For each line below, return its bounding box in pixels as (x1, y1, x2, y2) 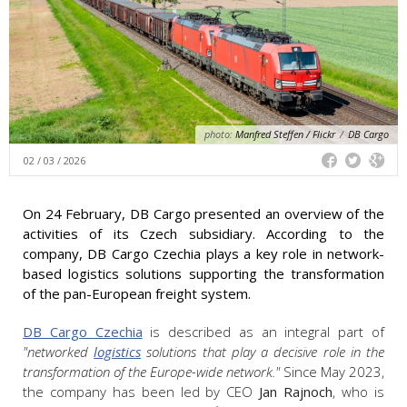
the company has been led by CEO (23, 382, 260, 402)
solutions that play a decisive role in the (141, 342, 385, 362)
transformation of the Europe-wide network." (23, 362, 280, 382)
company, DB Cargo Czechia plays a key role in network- (23, 244, 384, 263)
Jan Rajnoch (259, 382, 333, 402)
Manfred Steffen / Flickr (233, 127, 335, 142)
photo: (204, 127, 233, 142)
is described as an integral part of (142, 323, 385, 342)
